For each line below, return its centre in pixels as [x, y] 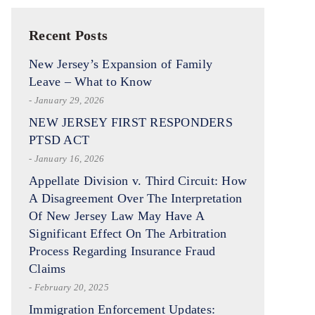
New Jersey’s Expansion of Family [121, 64]
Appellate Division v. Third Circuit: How [138, 181]
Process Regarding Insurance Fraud [122, 251]
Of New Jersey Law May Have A [116, 216]
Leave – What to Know [90, 82]
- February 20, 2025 [69, 287]
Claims [47, 269]
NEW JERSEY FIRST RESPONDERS [131, 122]
